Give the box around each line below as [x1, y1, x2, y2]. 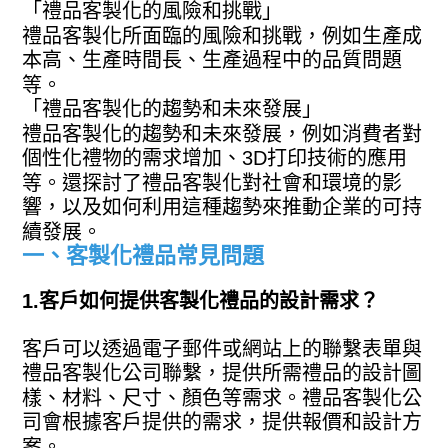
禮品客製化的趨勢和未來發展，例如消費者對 [22, 122, 423, 145]
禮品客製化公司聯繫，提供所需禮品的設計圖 [22, 361, 423, 384]
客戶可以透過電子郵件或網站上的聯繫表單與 [22, 337, 423, 360]
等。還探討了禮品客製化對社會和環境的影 [22, 171, 403, 194]
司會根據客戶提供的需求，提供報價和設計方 [22, 410, 423, 433]
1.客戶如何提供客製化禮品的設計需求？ [22, 289, 380, 312]
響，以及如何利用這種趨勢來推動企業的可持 [22, 195, 423, 218]
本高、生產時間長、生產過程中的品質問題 [22, 48, 403, 71]
